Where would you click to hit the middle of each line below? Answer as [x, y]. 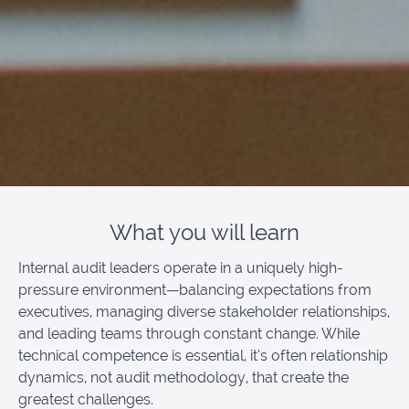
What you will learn [204, 233]
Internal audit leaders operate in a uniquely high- [181, 268]
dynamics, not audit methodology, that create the [184, 378]
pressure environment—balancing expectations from [195, 290]
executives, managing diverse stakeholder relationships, [204, 312]
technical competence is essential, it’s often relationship [203, 356]
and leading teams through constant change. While [189, 334]
